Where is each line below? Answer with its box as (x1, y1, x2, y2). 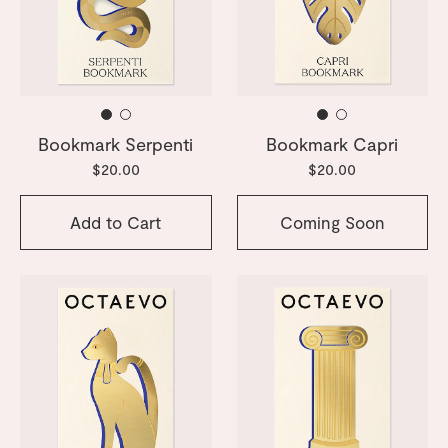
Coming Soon (279, 211, 385, 232)
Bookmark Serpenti (38, 133, 194, 156)
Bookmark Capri (266, 133, 399, 156)
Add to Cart (70, 211, 162, 232)
